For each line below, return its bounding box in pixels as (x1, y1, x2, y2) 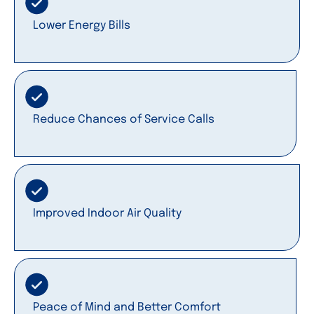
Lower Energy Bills (33, 19, 130, 32)
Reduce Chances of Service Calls (33, 113, 214, 125)
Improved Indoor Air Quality (33, 207, 182, 219)
